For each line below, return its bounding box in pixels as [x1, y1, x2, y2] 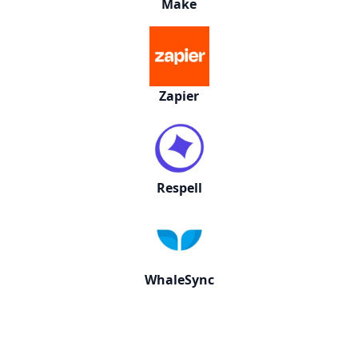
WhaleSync [144, 271, 214, 288]
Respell [156, 179, 202, 197]
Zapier [159, 87, 199, 105]
